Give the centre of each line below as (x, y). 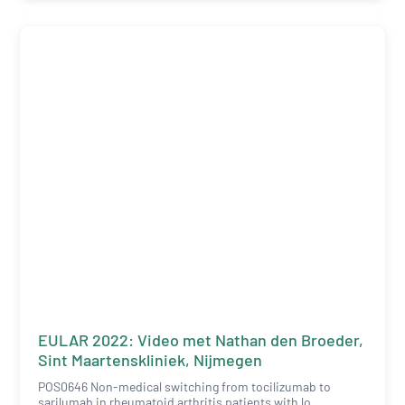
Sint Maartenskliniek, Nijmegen (151, 360)
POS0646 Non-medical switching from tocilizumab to (185, 387)
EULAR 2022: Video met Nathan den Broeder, (201, 340)
